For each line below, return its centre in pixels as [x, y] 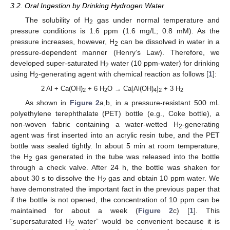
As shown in [47, 102]
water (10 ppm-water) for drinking [164, 63]
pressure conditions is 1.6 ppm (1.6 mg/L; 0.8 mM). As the [115, 31]
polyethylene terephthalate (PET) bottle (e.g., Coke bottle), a [115, 113]
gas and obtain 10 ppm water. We [163, 178]
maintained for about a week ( [74, 210]
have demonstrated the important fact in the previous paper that [115, 189]
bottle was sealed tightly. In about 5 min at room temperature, [115, 146]
